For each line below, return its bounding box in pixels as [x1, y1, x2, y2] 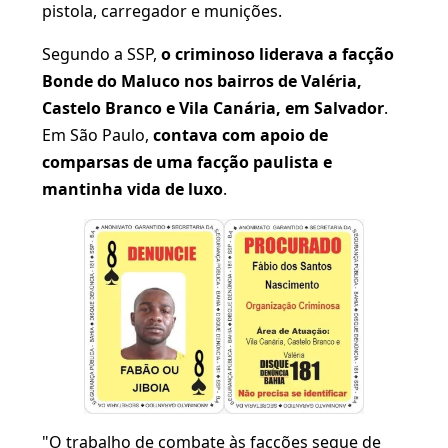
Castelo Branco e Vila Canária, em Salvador [42, 96, 384, 119]
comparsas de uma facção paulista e [42, 150, 332, 173]
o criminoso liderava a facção [161, 42, 394, 65]
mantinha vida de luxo [42, 177, 223, 200]
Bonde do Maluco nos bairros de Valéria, [42, 69, 362, 92]
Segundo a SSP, [42, 42, 161, 65]
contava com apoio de [153, 123, 328, 146]
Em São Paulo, [42, 123, 153, 146]
